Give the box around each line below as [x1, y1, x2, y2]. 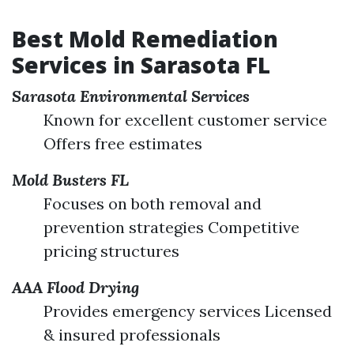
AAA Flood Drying [12, 277, 139, 297]
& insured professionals [43, 324, 220, 345]
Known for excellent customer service [43, 109, 327, 130]
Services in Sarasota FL [12, 49, 270, 80]
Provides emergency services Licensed [43, 300, 332, 321]
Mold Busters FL [12, 169, 129, 190]
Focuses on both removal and [43, 193, 262, 213]
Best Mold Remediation [12, 23, 278, 54]
